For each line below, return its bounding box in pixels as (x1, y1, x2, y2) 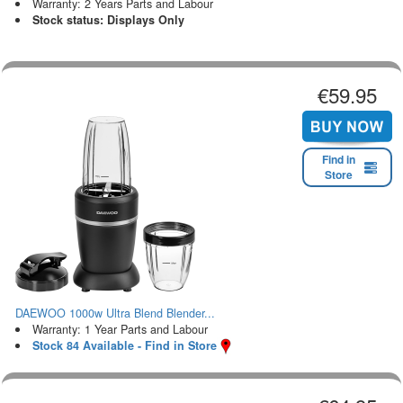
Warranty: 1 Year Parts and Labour (31, 320, 208, 337)
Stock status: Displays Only (31, 11, 184, 28)
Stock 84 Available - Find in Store (31, 336, 217, 354)
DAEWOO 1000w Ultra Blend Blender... (15, 304, 215, 321)
